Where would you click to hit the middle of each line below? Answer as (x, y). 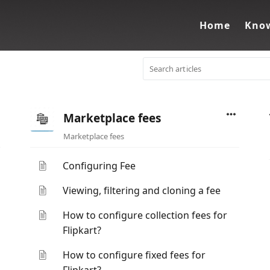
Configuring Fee (99, 166)
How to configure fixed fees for (134, 255)
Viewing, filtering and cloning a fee (142, 190)
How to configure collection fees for (145, 215)
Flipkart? (82, 230)
